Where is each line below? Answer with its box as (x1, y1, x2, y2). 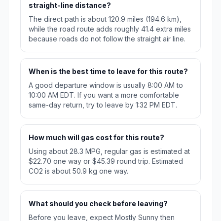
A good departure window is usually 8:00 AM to (29, 81, 183, 90)
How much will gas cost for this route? (29, 133, 164, 142)
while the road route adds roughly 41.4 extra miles (29, 25, 191, 34)
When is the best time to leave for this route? (29, 67, 188, 76)
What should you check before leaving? (29, 199, 168, 208)
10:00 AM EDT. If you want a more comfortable (29, 91, 179, 100)
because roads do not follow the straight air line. (29, 35, 185, 43)
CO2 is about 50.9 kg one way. (29, 167, 128, 176)
